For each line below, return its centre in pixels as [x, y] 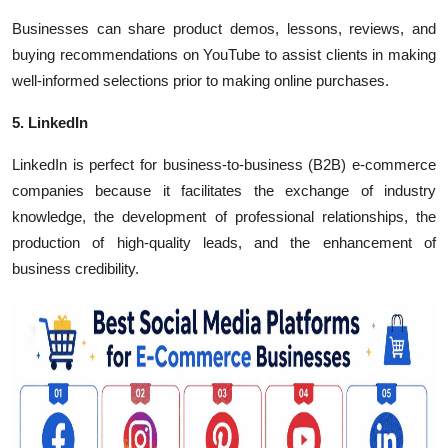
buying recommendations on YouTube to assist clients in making [224, 54]
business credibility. [75, 268]
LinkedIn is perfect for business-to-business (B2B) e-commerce [224, 164]
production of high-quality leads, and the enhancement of [224, 242]
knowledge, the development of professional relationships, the [224, 216]
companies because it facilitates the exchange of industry [224, 190]
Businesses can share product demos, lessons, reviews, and [224, 28]
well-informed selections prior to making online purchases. [200, 80]
